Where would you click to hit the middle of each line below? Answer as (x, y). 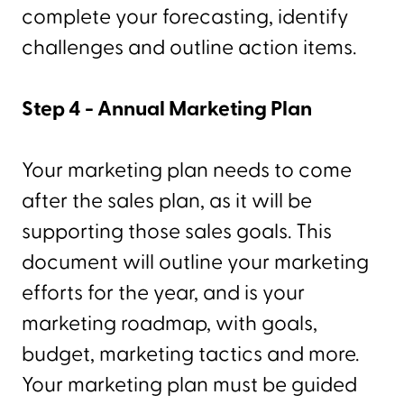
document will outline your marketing (195, 262)
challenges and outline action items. (189, 47)
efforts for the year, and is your (163, 293)
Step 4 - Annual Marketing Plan (167, 109)
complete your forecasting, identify (185, 17)
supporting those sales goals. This (177, 231)
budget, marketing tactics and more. (190, 354)
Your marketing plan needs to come (187, 170)
